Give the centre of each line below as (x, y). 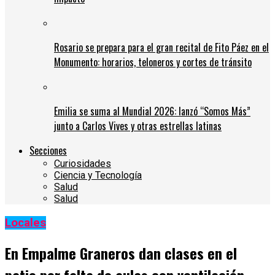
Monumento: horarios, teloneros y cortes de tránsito (153, 62)
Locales (25, 223)
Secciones (48, 151)
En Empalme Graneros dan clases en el (121, 253)
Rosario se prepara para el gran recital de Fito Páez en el (161, 48)
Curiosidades (83, 164)
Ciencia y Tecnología (98, 176)
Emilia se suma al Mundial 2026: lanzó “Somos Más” (152, 111)
